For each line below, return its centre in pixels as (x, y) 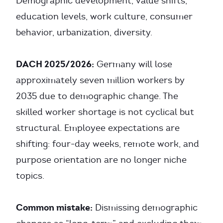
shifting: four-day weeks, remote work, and (108, 144)
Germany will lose (133, 64)
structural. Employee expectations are (98, 128)
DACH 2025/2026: (55, 64)
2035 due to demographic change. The (97, 96)
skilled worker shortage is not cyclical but (105, 112)
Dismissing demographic (145, 208)
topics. (30, 176)
